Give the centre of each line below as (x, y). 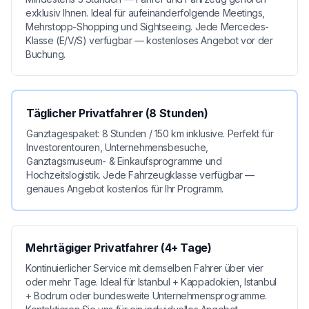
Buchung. (46, 54)
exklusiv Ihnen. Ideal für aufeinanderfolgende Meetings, (146, 12)
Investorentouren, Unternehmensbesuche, (117, 147)
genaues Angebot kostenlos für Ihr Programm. (125, 188)
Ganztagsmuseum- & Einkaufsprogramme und (124, 161)
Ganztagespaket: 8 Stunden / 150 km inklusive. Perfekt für (150, 133)
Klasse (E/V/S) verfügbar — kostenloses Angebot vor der (149, 40)
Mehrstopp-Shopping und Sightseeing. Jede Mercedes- (148, 26)
